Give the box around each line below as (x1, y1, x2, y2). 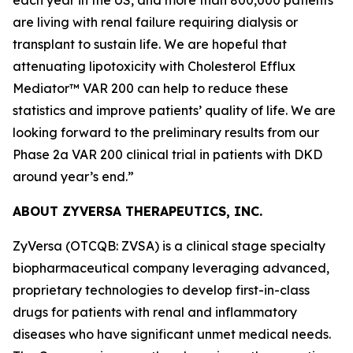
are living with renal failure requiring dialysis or (13, 13, 298, 30)
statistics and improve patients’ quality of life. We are (13, 102, 336, 118)
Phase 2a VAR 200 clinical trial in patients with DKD (13, 146, 322, 162)
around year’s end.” (13, 168, 134, 184)
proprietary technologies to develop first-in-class (13, 281, 310, 298)
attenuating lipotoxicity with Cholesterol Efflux (13, 58, 295, 74)
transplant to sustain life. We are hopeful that (13, 35, 287, 52)
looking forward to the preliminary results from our (13, 124, 319, 140)
